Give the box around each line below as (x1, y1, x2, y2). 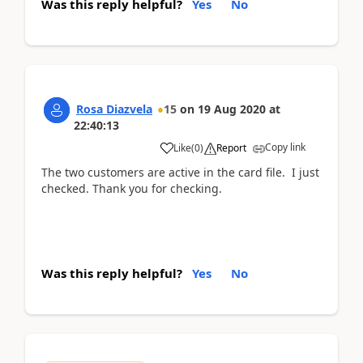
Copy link (265, 140, 305, 154)
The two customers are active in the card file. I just (41, 164, 319, 180)
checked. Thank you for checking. (41, 181, 222, 196)
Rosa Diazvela (76, 101, 152, 117)
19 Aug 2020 (198, 101, 266, 117)
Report (216, 141, 246, 155)
